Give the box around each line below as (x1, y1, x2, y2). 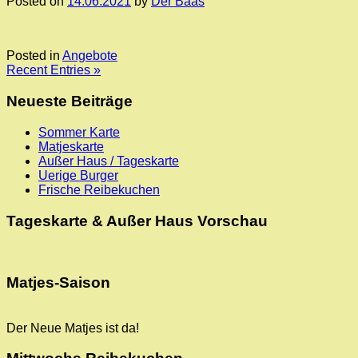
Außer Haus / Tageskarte (38, 153, 179, 168)
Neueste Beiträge (6, 93, 133, 110)
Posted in (6, 49, 62, 63)
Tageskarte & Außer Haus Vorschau (6, 212, 268, 229)
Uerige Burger (38, 168, 118, 182)
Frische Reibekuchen (38, 182, 160, 197)
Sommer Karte (38, 125, 120, 139)
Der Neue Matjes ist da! (6, 320, 139, 335)
